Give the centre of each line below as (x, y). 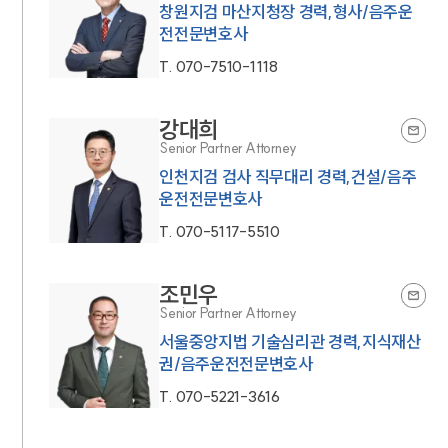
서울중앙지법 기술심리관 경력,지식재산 (290, 341)
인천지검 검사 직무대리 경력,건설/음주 (288, 176)
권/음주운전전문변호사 (236, 363)
